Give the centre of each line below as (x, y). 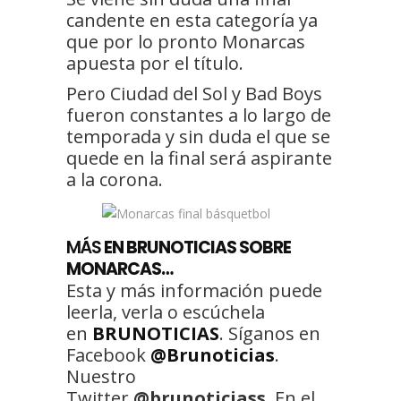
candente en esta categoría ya (192, 20)
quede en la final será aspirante (199, 158)
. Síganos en (270, 333)
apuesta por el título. (155, 63)
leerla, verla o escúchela (166, 311)
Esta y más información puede (194, 290)
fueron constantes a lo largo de (199, 115)
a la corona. (115, 179)
